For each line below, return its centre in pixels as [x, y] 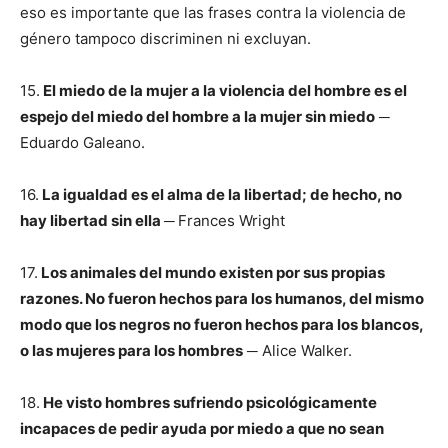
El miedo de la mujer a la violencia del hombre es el [223, 90]
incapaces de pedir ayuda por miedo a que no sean [202, 428]
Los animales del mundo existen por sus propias [211, 272]
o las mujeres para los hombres [131, 350]
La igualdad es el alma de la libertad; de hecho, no [220, 194]
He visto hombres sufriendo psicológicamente [208, 402]
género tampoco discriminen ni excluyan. [165, 38]
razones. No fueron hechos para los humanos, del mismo [222, 298]
